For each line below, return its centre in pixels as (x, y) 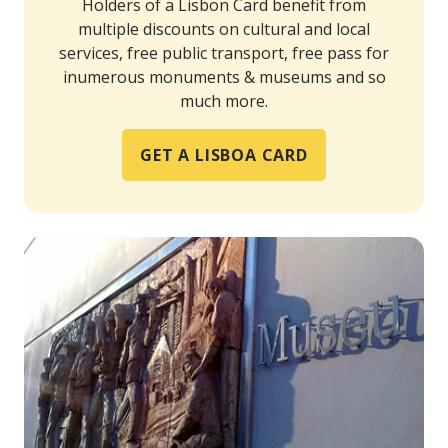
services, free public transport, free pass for (224, 52)
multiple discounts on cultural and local (224, 28)
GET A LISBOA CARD (224, 154)
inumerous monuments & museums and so (224, 76)
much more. (224, 100)
